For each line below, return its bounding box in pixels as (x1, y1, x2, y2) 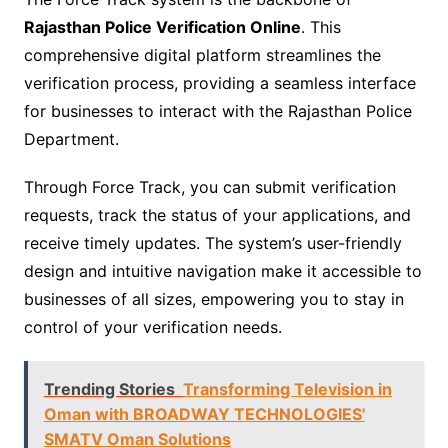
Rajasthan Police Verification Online (23, 17, 301, 38)
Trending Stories (43, 379, 175, 400)
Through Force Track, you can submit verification (23, 177, 396, 198)
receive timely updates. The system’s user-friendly (23, 233, 402, 254)
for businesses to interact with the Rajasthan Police (23, 101, 412, 122)
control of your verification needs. (23, 317, 282, 338)
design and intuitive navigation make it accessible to (23, 261, 422, 282)
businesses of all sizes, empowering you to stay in (23, 289, 404, 310)
